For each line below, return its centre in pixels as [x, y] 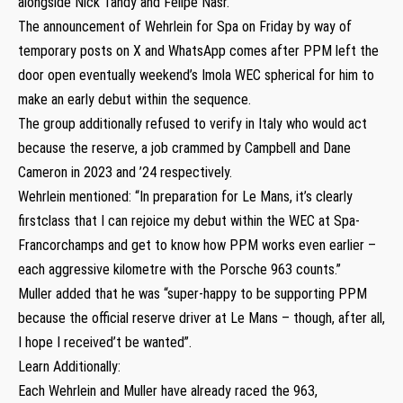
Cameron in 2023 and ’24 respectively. [125, 172]
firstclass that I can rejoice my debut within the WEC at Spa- [189, 220]
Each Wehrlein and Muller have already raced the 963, [168, 390]
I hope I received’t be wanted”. [105, 342]
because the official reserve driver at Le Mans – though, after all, [201, 318]
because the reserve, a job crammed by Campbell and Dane [184, 148]
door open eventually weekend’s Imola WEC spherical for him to [196, 75]
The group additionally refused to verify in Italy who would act [193, 123]
